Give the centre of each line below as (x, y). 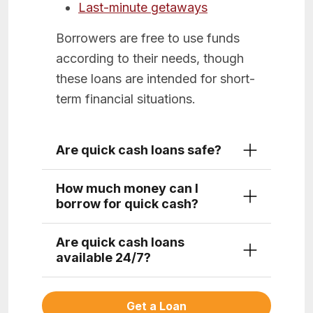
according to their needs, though (150, 59)
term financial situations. (126, 99)
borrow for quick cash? (127, 204)
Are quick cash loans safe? (139, 150)
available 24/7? (103, 258)
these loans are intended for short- (155, 79)
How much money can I (127, 189)
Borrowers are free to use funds (148, 38)
